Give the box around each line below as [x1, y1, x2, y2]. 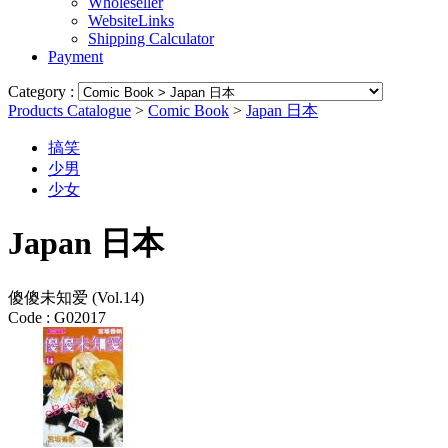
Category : [8, 83, 78, 100]
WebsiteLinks [88, 12, 174, 29]
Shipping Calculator [88, 30, 214, 47]
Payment [48, 48, 103, 65]
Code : [8, 308, 50, 326]
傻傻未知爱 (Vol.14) [8, 288, 144, 306]
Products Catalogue [8, 102, 131, 119]
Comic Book [148, 102, 229, 119]
